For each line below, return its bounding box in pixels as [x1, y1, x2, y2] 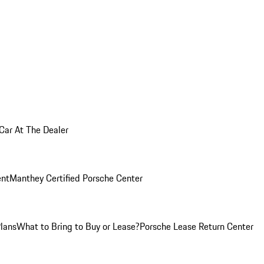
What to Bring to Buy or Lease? [16, 219, 140, 233]
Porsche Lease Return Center [140, 219, 253, 233]
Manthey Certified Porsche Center [9, 171, 143, 185]
